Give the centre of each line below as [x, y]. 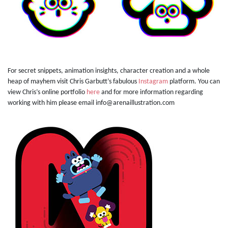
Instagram [153, 82]
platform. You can [194, 82]
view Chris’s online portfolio [47, 93]
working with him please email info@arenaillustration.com [91, 103]
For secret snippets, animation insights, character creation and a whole [109, 71]
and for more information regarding [151, 93]
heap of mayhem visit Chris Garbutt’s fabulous [73, 82]
